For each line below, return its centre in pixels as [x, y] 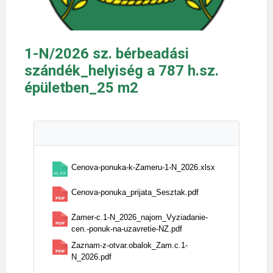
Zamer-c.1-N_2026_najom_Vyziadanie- [140, 217]
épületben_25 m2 [81, 88]
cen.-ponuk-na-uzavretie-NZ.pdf [127, 229]
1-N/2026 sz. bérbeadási [107, 54]
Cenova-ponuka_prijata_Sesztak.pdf [135, 192]
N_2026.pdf [91, 257]
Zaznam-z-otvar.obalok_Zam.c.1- [129, 245]
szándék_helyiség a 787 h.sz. [122, 71]
